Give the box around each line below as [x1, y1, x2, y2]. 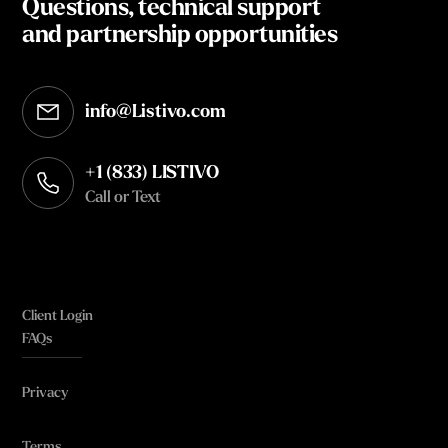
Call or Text [85, 189, 161, 206]
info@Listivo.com [85, 102, 226, 122]
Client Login [22, 309, 94, 325]
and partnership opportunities [22, 23, 338, 48]
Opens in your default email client [21, 114, 289, 138]
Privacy [22, 386, 69, 402]
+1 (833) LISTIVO [85, 163, 219, 183]
